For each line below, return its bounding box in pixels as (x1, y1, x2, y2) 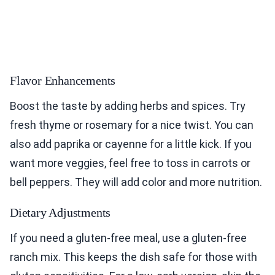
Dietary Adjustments (10, 206, 111, 220)
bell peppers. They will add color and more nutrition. (10, 176, 262, 189)
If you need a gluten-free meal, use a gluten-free (10, 231, 247, 245)
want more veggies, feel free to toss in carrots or (10, 157, 250, 170)
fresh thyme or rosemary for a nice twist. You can (10, 118, 254, 132)
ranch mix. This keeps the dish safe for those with (10, 250, 257, 264)
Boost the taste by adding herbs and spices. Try (10, 99, 246, 113)
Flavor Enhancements (10, 74, 116, 88)
